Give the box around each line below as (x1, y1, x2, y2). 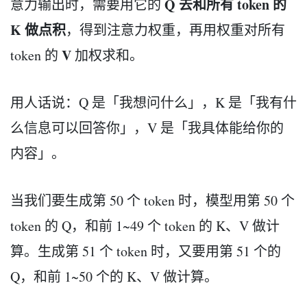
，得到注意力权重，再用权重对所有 (66, 20, 285, 39)
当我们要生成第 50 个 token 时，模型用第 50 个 (10, 191, 295, 210)
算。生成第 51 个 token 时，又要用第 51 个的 (10, 241, 281, 260)
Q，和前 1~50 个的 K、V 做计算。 (10, 267, 218, 286)
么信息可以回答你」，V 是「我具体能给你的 (10, 118, 284, 137)
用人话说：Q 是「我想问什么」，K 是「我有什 (10, 93, 297, 112)
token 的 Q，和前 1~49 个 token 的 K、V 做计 (10, 216, 280, 235)
